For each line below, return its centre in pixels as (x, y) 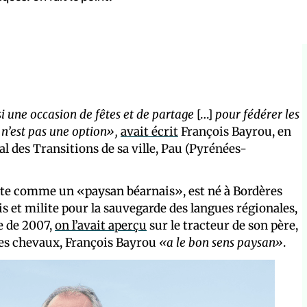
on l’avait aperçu (101, 225)
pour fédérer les (256, 114)
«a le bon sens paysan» (221, 242)
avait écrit (149, 131)
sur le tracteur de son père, (222, 225)
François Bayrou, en (235, 131)
